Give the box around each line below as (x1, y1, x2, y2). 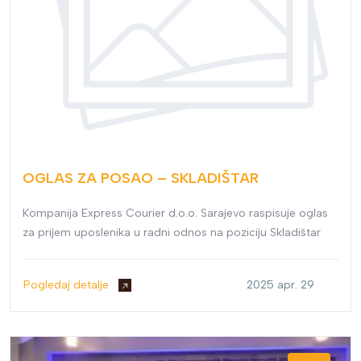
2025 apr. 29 (247, 278, 314, 293)
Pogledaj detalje (23, 278, 112, 293)
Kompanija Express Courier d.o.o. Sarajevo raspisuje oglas (23, 206, 328, 221)
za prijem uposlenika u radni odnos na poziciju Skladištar (23, 226, 321, 240)
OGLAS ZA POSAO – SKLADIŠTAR (23, 169, 259, 188)
